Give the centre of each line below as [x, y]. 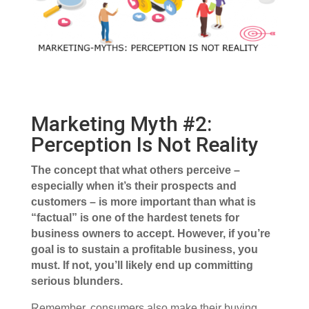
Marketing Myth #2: [121, 124]
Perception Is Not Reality [144, 145]
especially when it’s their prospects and [133, 186]
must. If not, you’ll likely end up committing [142, 266]
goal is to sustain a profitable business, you [144, 250]
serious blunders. [77, 281]
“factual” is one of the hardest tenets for [135, 218]
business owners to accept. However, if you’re [150, 234]
